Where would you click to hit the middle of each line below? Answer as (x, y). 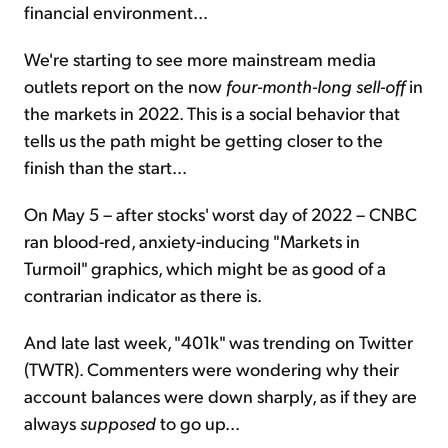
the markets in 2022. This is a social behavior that (212, 112)
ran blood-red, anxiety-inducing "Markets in (192, 240)
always (52, 422)
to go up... (198, 422)
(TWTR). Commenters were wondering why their (211, 368)
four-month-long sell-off (315, 85)
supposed (118, 422)
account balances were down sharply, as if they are (220, 395)
